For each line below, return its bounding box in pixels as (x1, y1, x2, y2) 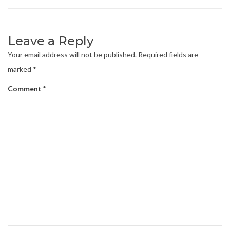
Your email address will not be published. (8, 50, 137, 60)
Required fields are (138, 50, 198, 60)
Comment (8, 84, 43, 93)
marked (8, 65, 33, 74)
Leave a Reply (8, 33, 93, 49)
